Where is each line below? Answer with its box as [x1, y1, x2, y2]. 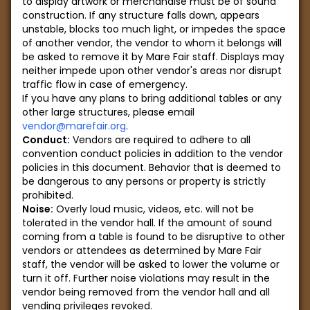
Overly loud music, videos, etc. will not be [53, 202, 254, 216]
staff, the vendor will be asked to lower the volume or [22, 257, 280, 271]
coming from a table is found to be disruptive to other [22, 230, 285, 244]
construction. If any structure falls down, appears [22, 8, 259, 22]
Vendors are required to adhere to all [70, 133, 250, 147]
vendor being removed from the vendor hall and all [22, 285, 270, 299]
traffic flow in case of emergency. [22, 77, 188, 91]
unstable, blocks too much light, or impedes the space [22, 22, 286, 36]
